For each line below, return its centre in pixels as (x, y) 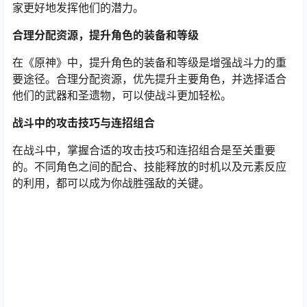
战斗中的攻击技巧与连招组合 (84, 123)
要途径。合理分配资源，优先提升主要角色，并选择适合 (149, 79)
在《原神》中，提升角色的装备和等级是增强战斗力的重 (149, 63)
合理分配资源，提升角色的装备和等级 (106, 35)
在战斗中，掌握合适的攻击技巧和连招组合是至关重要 (144, 150)
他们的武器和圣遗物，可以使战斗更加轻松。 (122, 96)
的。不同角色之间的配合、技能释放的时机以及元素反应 (149, 167)
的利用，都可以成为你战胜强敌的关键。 (111, 183)
